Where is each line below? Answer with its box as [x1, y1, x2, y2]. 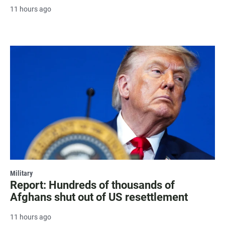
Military [10, 169, 33, 178]
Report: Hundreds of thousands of [10, 179, 175, 192]
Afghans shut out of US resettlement [10, 191, 188, 204]
